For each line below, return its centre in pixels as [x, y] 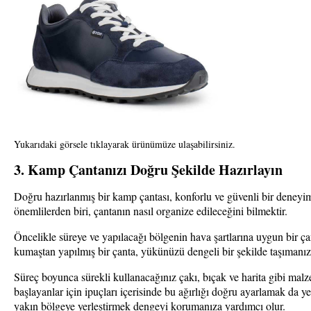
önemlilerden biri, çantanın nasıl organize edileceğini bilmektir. [151, 210]
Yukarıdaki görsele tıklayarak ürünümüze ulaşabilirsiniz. [125, 144]
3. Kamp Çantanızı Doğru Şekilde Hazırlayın [148, 169]
